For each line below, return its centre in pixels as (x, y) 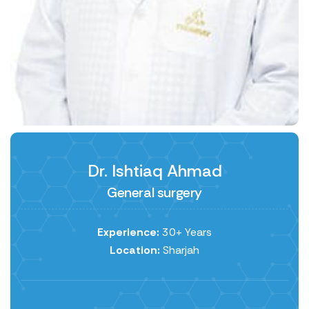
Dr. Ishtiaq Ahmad (154, 171)
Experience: (128, 232)
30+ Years (186, 232)
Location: (135, 250)
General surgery (154, 193)
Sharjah (180, 250)
